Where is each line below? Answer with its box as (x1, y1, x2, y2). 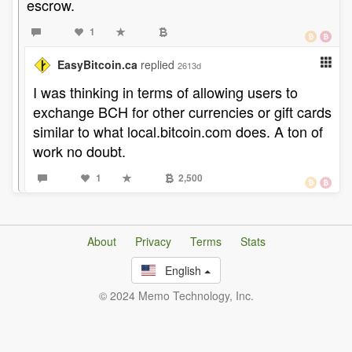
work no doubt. (33, 141, 126, 161)
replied (141, 57, 178, 72)
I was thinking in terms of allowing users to (33, 82, 298, 102)
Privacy (134, 233, 171, 249)
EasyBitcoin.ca (57, 57, 137, 72)
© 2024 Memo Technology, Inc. (98, 288, 254, 303)
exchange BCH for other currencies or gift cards (33, 101, 332, 122)
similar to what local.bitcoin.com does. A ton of (33, 121, 323, 141)
